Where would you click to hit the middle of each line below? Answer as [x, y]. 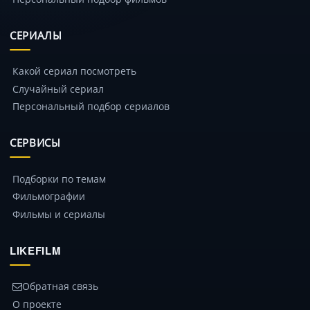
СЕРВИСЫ [35, 143]
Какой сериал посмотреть [74, 71]
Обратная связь [60, 286]
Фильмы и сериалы [59, 213]
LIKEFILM [36, 250]
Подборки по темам [59, 178]
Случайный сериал [58, 88]
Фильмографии [49, 196]
